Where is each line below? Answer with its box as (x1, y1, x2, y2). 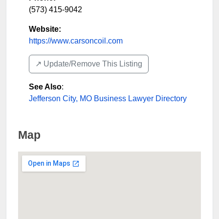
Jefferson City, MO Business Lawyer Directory (29, 94, 187, 103)
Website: (29, 24, 61, 33)
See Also (29, 82, 62, 91)
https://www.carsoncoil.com (29, 36, 123, 45)
